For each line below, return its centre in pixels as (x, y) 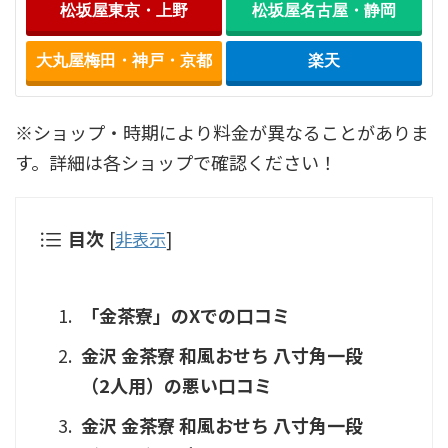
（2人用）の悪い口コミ (176, 385)
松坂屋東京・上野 (124, 10)
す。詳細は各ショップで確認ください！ (176, 162)
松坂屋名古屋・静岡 (323, 10)
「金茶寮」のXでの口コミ (185, 315)
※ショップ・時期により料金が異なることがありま (222, 132)
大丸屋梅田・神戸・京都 (124, 60)
